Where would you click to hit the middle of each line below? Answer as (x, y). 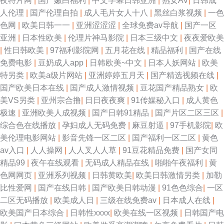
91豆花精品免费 (152, 150)
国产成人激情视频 (103, 88)
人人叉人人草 (93, 150)
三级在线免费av (129, 200)
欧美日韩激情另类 (169, 175)
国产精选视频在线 (183, 75)
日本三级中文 (155, 38)
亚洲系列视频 (63, 175)
